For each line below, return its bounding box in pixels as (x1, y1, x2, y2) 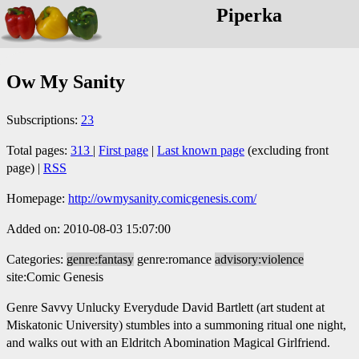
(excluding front (244, 143, 329, 157)
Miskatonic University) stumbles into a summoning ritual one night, (6, 317, 346, 332)
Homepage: (6, 191, 68, 205)
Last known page (157, 143, 244, 157)
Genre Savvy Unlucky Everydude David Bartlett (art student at (6, 300, 325, 314)
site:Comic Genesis (6, 269, 103, 284)
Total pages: (6, 143, 71, 157)
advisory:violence (215, 252, 304, 266)
